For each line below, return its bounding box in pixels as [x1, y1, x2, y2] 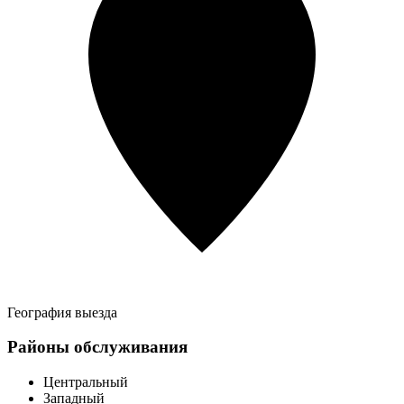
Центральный [43, 374, 128, 390]
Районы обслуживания [7, 337, 188, 357]
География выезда [7, 304, 117, 320]
